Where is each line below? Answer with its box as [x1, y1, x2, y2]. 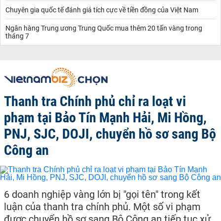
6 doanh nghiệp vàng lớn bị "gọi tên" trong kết [4, 188, 200, 200]
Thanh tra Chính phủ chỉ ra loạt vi [4, 93, 186, 110]
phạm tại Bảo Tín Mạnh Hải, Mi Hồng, [4, 109, 207, 126]
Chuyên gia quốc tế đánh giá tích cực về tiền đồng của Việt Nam [5, 5, 198, 14]
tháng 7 [5, 32, 29, 40]
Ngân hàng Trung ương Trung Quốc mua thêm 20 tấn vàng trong [5, 24, 202, 32]
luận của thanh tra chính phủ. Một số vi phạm [4, 200, 201, 213]
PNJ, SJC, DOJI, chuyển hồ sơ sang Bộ [4, 125, 216, 142]
